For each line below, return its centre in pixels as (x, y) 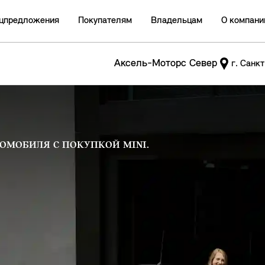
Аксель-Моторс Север (166, 64)
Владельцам (177, 21)
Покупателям (105, 21)
